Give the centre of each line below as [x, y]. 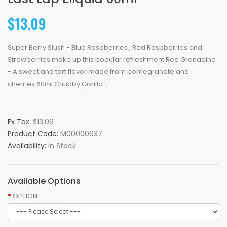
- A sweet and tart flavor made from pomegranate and [98, 72]
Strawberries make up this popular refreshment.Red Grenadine [112, 60]
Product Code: [34, 134]
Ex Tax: [20, 122]
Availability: [28, 146]
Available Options [44, 181]
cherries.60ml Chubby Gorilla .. [58, 84]
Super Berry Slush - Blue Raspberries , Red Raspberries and [105, 47]
